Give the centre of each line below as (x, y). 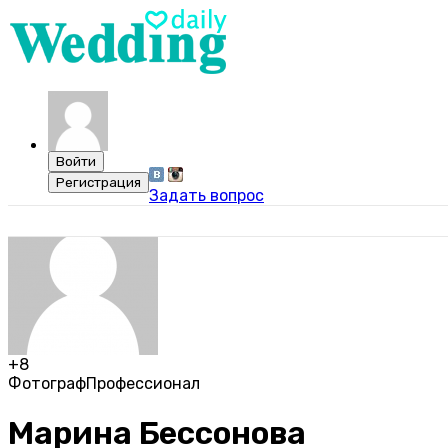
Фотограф (47, 383)
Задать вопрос (206, 195)
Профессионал (143, 383)
